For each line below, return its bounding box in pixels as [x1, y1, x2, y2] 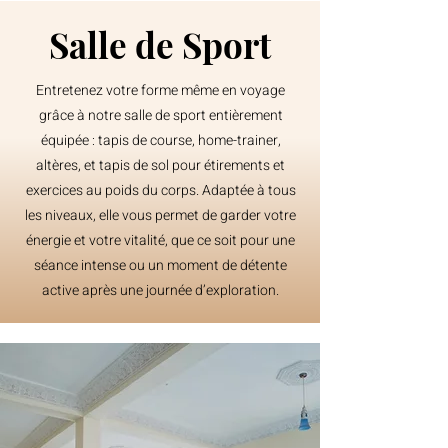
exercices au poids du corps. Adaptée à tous [25, 180, 296, 201]
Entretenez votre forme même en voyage [36, 80, 285, 101]
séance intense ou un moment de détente [34, 255, 287, 276]
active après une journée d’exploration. [42, 280, 279, 301]
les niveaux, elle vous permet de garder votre [25, 205, 296, 226]
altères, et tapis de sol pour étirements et [36, 155, 285, 176]
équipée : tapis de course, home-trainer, [40, 130, 281, 151]
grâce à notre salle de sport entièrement [38, 105, 283, 126]
